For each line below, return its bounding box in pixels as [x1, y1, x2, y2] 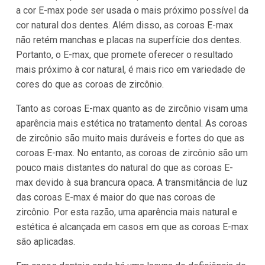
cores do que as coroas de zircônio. [15, 79, 164, 91]
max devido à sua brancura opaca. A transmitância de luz [15, 177, 248, 189]
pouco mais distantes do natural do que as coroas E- [15, 162, 233, 174]
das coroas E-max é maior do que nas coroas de [15, 192, 215, 203]
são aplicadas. [15, 236, 75, 248]
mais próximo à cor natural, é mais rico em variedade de [15, 64, 245, 76]
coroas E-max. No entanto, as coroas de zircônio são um [15, 147, 248, 159]
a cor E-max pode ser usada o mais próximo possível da [15, 5, 248, 17]
